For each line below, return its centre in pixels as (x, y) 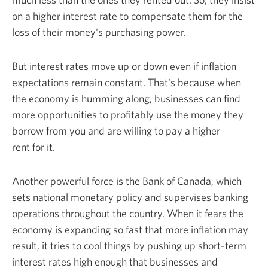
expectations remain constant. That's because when (127, 82)
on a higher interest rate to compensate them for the (127, 16)
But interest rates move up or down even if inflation (124, 66)
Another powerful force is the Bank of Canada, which (127, 181)
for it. (44, 147)
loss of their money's (59, 32)
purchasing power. (146, 32)
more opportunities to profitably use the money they (128, 114)
